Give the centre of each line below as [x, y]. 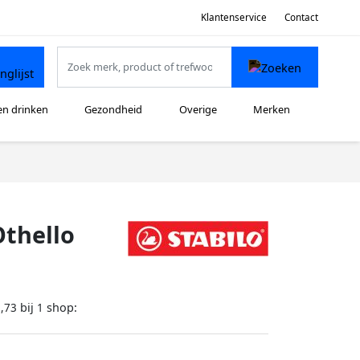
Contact [301, 17]
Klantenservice [233, 17]
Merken [272, 110]
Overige [198, 110]
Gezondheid [114, 110]
